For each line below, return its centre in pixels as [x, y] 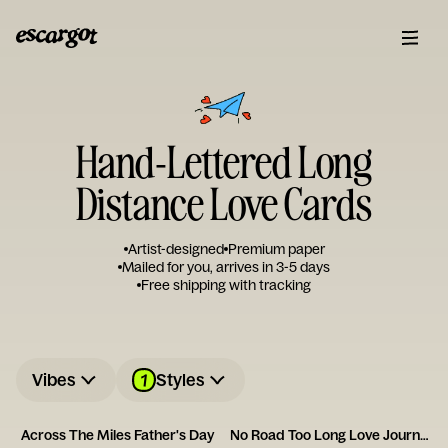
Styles [180, 379]
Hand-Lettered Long [224, 160]
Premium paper [276, 249]
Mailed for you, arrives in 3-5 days [226, 267]
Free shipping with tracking [226, 285]
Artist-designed [175, 249]
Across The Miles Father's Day [117, 435]
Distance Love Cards [224, 202]
